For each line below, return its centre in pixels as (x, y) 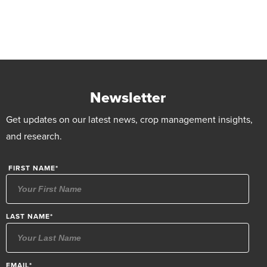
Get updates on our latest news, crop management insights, (129, 119)
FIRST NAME (31, 168)
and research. (34, 136)
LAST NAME (28, 217)
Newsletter (128, 97)
